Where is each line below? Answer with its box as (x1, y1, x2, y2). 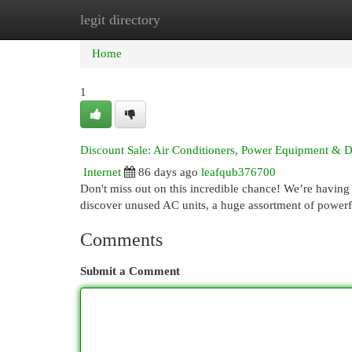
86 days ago (138, 166, 198, 178)
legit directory (80, 12, 160, 27)
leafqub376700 (201, 166, 276, 178)
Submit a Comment (80, 265, 180, 277)
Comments (80, 229, 163, 250)
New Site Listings (157, 13, 243, 26)
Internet (83, 166, 121, 178)
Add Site (266, 13, 309, 26)
